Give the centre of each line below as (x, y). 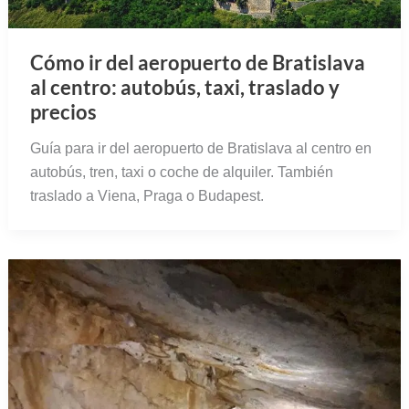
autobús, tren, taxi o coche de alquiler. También (181, 172)
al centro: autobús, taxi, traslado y (184, 87)
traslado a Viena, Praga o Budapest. (147, 195)
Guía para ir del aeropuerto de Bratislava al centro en (200, 148)
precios (63, 111)
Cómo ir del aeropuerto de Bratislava (197, 62)
